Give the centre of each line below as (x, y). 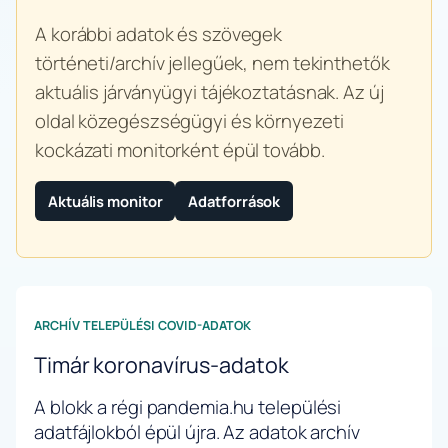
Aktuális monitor (105, 200)
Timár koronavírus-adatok (161, 364)
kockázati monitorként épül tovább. (180, 149)
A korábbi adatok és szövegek (159, 33)
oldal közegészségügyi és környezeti (189, 120)
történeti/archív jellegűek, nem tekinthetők (212, 62)
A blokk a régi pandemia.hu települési (188, 407)
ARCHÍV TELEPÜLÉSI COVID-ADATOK (142, 325)
